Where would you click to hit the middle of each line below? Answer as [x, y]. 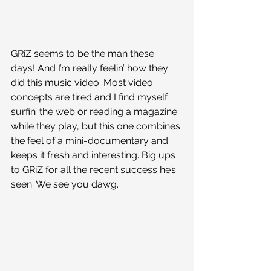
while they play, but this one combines [97, 126]
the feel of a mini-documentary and [91, 141]
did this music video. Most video [83, 83]
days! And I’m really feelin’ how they [91, 68]
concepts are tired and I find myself [90, 97]
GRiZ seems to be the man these [84, 54]
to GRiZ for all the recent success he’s [95, 170]
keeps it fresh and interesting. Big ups [94, 155]
